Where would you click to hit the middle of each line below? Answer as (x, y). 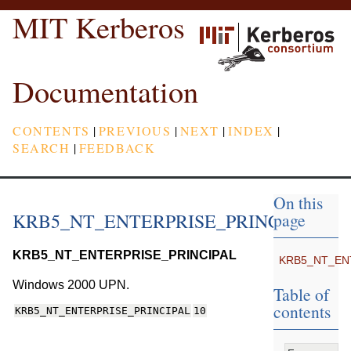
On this (298, 203)
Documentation (105, 91)
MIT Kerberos (99, 27)
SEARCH (42, 147)
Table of (301, 295)
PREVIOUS (135, 130)
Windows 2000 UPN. (71, 285)
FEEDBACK (117, 147)
